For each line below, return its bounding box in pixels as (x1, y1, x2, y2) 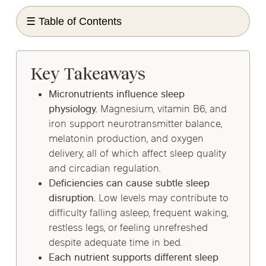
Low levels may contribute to (95, 191, 229, 206)
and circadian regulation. (48, 161, 161, 176)
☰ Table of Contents (26, 15, 122, 28)
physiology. (48, 102, 97, 117)
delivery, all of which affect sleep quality (48, 147, 226, 161)
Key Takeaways (30, 64, 145, 83)
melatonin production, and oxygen (48, 132, 204, 147)
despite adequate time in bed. (48, 236, 182, 251)
